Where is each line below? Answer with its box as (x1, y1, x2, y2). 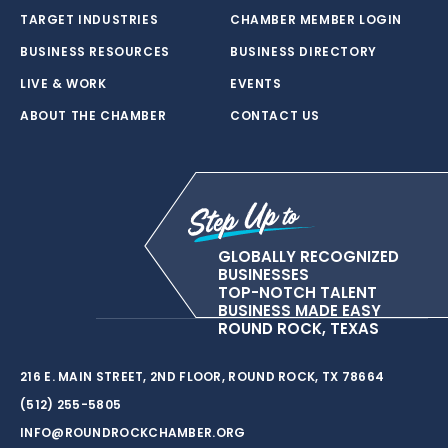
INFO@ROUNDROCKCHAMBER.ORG (20, 423, 246, 441)
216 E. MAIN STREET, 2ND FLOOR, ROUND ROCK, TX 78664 (20, 367, 385, 385)
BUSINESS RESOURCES (20, 43, 170, 60)
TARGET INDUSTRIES (20, 11, 159, 28)
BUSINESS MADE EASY (217, 300, 381, 322)
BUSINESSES (217, 264, 309, 286)
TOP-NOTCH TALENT (217, 282, 377, 304)
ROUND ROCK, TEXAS (217, 318, 379, 340)
